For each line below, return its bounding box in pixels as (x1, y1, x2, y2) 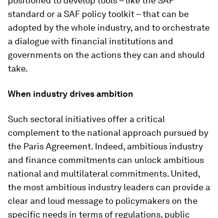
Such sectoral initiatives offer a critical (8, 113, 165, 124)
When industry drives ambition (8, 88, 133, 99)
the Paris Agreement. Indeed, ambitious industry (8, 141, 203, 151)
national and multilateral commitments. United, (8, 168, 200, 179)
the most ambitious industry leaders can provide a (8, 182, 210, 192)
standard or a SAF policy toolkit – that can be (8, 8, 189, 19)
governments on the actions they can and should (8, 49, 205, 60)
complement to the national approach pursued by (8, 127, 208, 138)
